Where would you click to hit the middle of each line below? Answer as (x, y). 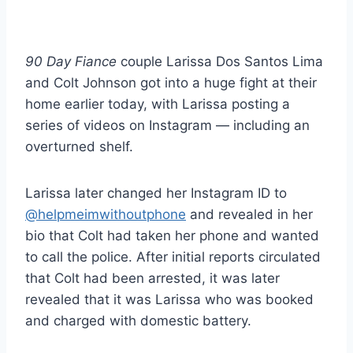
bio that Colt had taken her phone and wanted (172, 235)
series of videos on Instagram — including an (167, 125)
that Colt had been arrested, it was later (152, 278)
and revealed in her (249, 214)
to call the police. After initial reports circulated (173, 256)
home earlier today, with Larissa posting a (158, 104)
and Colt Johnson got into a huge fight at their (171, 82)
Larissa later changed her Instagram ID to (156, 193)
